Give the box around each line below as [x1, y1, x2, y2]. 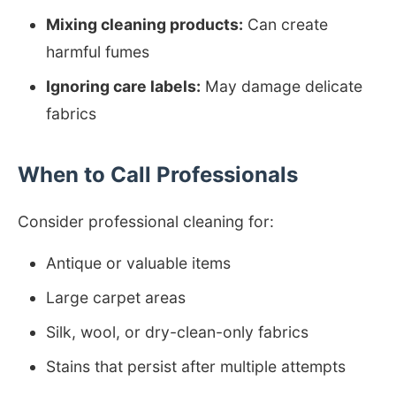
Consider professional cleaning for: [18, 212, 274, 231]
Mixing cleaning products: [46, 15, 243, 34]
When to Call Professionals [18, 162, 298, 187]
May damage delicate [201, 77, 362, 95]
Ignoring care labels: [46, 77, 201, 95]
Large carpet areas [46, 288, 186, 307]
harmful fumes [46, 42, 149, 61]
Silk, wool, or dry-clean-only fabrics [46, 323, 308, 341]
